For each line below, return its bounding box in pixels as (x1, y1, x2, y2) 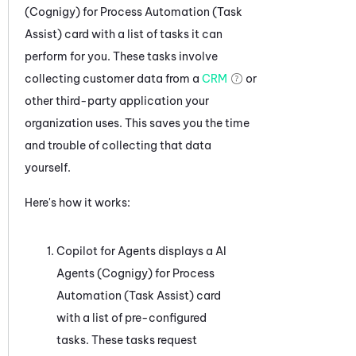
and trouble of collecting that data (25, 137, 211, 153)
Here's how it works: (25, 195, 130, 210)
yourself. (25, 160, 71, 175)
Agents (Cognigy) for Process (56, 265, 215, 281)
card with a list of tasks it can (62, 26, 222, 41)
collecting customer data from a (25, 71, 202, 86)
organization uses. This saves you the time (25, 115, 250, 130)
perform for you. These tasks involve (25, 48, 218, 64)
